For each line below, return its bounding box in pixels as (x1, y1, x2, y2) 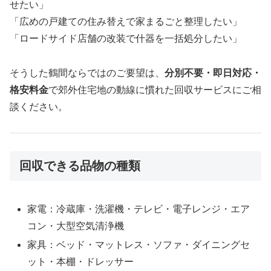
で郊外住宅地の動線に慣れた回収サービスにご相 (48, 84, 261, 95)
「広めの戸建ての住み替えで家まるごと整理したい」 (10, 16, 242, 27)
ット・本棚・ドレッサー (27, 256, 134, 267)
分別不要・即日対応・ (165, 67, 261, 78)
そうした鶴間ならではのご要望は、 (10, 67, 165, 78)
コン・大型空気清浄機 (27, 220, 125, 231)
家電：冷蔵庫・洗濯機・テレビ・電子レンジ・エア (27, 203, 250, 214)
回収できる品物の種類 (19, 159, 140, 173)
